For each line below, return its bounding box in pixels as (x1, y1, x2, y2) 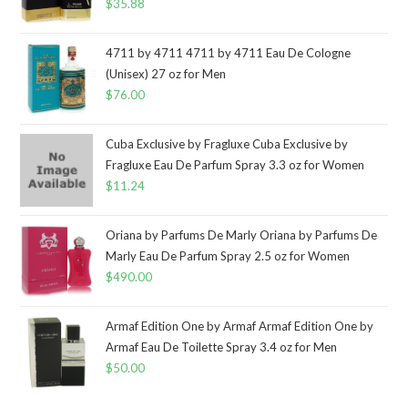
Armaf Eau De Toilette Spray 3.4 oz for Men (106, 339, 338, 354)
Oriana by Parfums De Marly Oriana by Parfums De (106, 227, 378, 242)
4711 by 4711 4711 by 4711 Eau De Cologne (106, 45, 352, 60)
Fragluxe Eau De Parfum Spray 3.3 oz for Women (106, 157, 365, 172)
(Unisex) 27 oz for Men (106, 66, 227, 81)
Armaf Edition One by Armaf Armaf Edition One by (106, 318, 374, 333)
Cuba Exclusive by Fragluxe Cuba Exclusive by (106, 136, 349, 151)
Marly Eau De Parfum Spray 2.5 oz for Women (106, 248, 351, 263)
